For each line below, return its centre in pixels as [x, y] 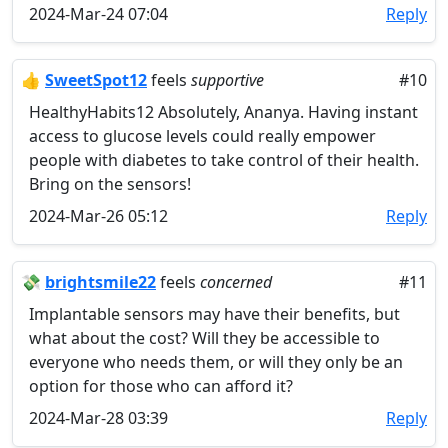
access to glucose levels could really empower [202, 136]
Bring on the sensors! [110, 184]
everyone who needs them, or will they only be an [216, 362]
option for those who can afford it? [161, 386]
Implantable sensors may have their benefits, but [214, 314]
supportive [227, 80]
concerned [236, 282]
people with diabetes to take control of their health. [224, 160]
